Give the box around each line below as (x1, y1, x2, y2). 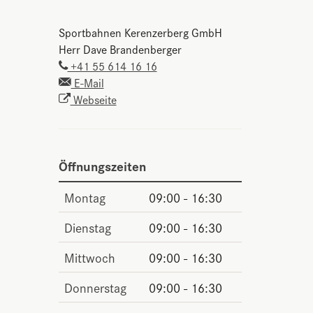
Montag (64, 187, 105, 207)
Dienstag (64, 217, 111, 237)
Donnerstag (64, 277, 126, 297)
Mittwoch (64, 247, 115, 267)
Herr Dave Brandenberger (58, 40, 182, 57)
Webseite (70, 90, 117, 108)
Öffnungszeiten (58, 155, 146, 175)
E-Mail (71, 73, 104, 91)
